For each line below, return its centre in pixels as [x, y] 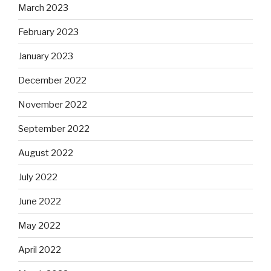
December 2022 [52, 80]
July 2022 [38, 177]
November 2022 [53, 104]
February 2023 [48, 32]
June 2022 [40, 201]
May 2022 [39, 225]
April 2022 [40, 250]
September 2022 [54, 129]
